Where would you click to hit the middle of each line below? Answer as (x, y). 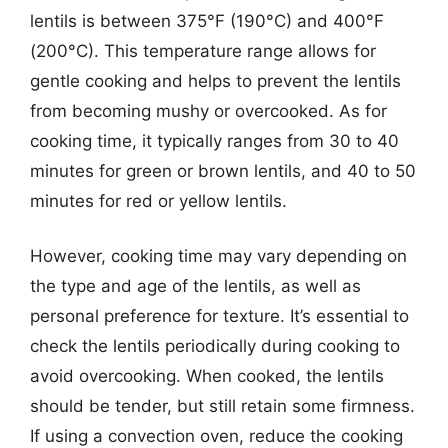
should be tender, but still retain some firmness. (222, 406)
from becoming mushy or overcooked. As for (208, 110)
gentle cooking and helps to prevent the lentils (215, 80)
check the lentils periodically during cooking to (215, 346)
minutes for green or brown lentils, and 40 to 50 (223, 170)
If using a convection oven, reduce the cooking (216, 436)
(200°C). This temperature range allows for (203, 50)
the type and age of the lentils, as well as (195, 286)
